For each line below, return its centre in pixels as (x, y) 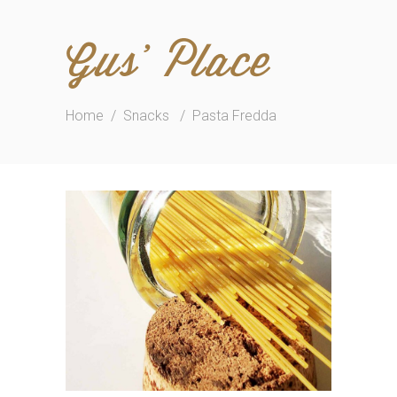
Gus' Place (168, 65)
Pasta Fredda (234, 116)
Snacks (146, 116)
